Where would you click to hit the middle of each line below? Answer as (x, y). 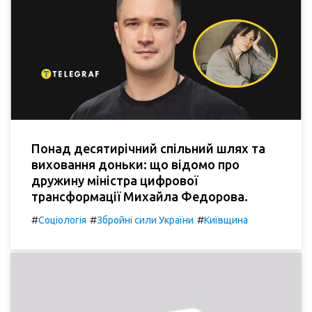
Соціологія (62, 220)
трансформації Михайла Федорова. (140, 196)
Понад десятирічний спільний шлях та (148, 148)
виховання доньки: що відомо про (135, 164)
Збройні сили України (145, 220)
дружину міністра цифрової (115, 180)
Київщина (226, 220)
